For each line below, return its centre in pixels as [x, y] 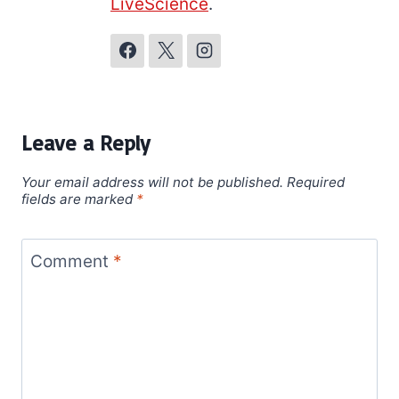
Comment [71, 261]
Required [316, 182]
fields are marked [79, 199]
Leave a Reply [85, 143]
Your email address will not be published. [152, 182]
